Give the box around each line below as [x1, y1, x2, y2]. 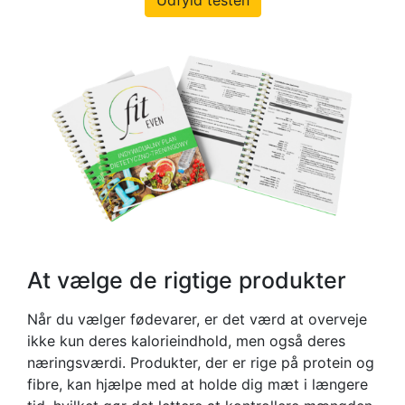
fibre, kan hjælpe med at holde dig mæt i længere [27, 374, 368, 393]
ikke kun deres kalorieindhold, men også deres [27, 331, 345, 350]
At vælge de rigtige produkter [27, 266, 346, 294]
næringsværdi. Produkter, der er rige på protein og [27, 353, 374, 372]
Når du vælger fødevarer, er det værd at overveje [27, 309, 367, 328]
